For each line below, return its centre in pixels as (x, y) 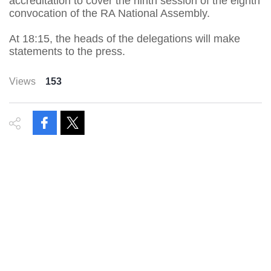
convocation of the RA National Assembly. (109, 13)
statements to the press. (67, 51)
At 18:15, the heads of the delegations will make (125, 38)
